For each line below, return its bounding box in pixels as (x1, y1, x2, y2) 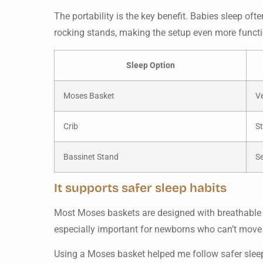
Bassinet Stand (63, 151, 119, 162)
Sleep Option (126, 60, 175, 70)
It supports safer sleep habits (54, 180, 227, 195)
